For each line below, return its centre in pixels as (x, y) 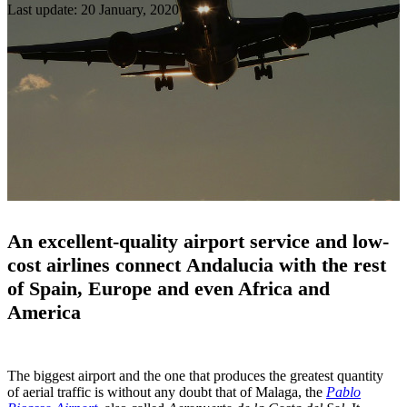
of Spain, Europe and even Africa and (169, 288)
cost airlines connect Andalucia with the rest (197, 264)
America (44, 312)
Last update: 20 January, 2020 (93, 10)
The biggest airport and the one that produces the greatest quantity (195, 375)
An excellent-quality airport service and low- (198, 241)
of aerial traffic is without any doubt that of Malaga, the (167, 392)
